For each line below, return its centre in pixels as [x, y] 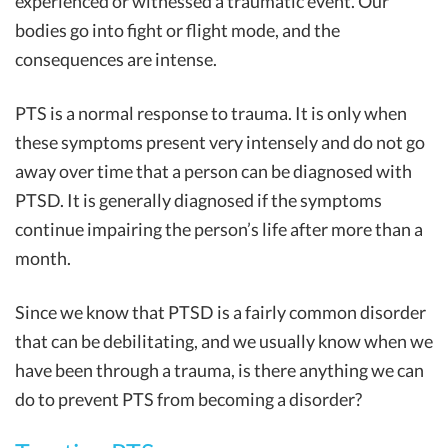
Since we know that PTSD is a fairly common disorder [220, 311]
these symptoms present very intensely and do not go [220, 141]
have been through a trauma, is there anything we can [219, 369]
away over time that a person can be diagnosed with [213, 170]
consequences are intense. [116, 58]
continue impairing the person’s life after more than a [219, 228]
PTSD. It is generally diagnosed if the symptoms [198, 199]
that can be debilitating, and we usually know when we [224, 340]
